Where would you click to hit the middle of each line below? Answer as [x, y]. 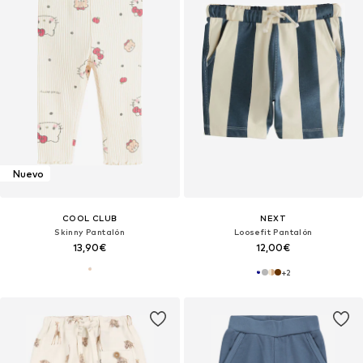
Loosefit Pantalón [273, 232]
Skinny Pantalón [90, 232]
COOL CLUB [90, 218]
